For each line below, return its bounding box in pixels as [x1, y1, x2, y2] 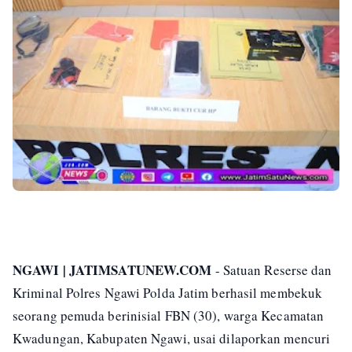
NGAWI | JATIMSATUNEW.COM [13, 259, 212, 280]
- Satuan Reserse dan [211, 260, 332, 279]
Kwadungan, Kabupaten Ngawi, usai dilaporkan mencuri [13, 328, 331, 347]
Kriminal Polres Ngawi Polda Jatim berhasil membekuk [13, 283, 323, 302]
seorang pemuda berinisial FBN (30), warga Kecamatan [13, 306, 324, 324]
